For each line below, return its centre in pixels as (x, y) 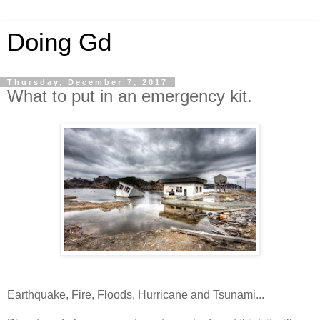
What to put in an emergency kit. (130, 96)
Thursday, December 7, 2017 (87, 82)
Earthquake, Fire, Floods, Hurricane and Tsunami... (136, 294)
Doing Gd (59, 42)
